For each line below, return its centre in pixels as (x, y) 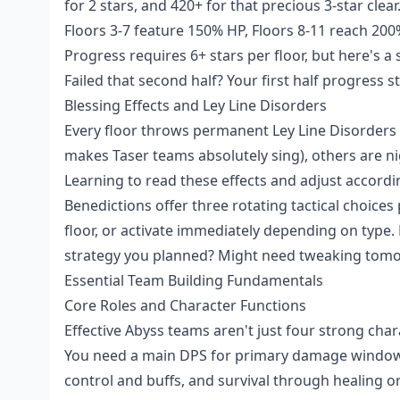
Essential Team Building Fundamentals (194, 280)
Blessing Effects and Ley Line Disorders (196, 105)
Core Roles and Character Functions (185, 305)
